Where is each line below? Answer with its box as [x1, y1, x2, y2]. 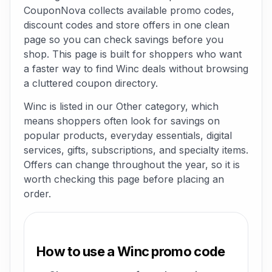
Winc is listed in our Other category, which [24, 100, 219, 112]
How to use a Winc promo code [36, 243, 225, 259]
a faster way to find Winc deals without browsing [24, 63, 248, 75]
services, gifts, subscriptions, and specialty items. [24, 144, 248, 156]
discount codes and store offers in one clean [24, 19, 229, 31]
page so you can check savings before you [24, 33, 223, 46]
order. [24, 188, 51, 200]
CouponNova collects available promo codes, [24, 4, 234, 16]
